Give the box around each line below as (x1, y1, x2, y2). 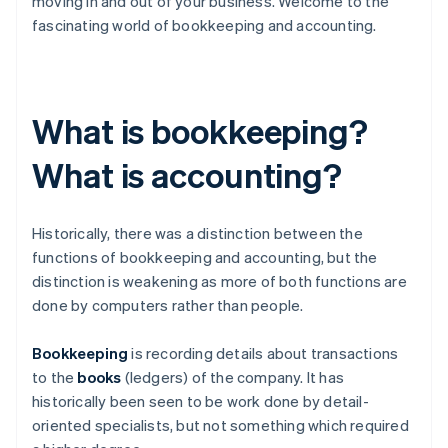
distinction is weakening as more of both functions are (32, 270, 407, 291)
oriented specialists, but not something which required (32, 414, 409, 435)
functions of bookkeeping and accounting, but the (32, 246, 378, 267)
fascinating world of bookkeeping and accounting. (32, 14, 377, 35)
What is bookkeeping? (32, 108, 368, 152)
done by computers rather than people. (32, 294, 304, 315)
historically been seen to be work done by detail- (32, 390, 369, 411)
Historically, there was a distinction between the (32, 222, 363, 243)
